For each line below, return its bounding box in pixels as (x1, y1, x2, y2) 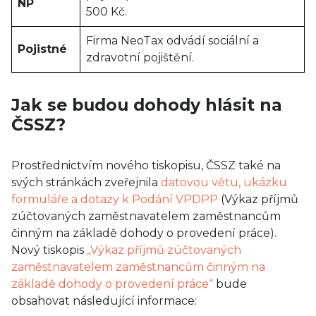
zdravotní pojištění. (86, 51, 194, 64)
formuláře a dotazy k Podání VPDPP (11, 193, 218, 206)
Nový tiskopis (11, 243, 87, 257)
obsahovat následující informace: (11, 294, 197, 308)
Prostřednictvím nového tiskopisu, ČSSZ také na (11, 159, 281, 172)
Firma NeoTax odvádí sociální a (86, 34, 259, 47)
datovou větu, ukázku (161, 176, 287, 189)
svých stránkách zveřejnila (11, 176, 161, 189)
